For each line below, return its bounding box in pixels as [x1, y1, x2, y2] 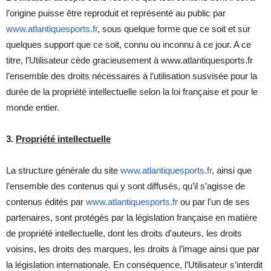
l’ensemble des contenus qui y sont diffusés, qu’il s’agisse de [6, 180, 245, 191]
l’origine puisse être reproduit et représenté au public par [6, 7, 226, 18]
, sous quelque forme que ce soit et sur [97, 23, 250, 34]
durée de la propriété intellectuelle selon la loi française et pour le [6, 86, 258, 97]
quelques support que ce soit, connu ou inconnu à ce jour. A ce [6, 39, 251, 50]
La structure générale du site [6, 165, 120, 175]
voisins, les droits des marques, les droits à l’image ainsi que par [6, 243, 260, 254]
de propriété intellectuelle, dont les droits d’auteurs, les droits [6, 227, 242, 238]
